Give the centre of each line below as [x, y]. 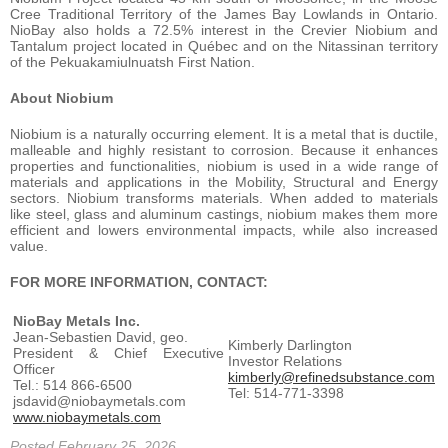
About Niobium [61, 98]
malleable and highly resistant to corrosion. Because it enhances [224, 150]
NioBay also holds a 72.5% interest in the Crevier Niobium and [224, 30]
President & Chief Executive [118, 353]
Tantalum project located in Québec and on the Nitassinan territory [224, 46]
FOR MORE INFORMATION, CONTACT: [139, 282]
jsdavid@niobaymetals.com [99, 401]
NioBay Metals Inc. [76, 321]
